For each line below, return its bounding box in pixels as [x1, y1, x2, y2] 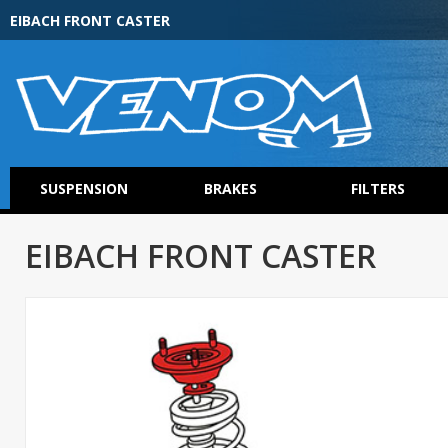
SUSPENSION [39, 179, 128, 198]
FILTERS [350, 179, 405, 198]
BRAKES [204, 179, 257, 198]
